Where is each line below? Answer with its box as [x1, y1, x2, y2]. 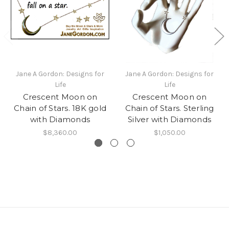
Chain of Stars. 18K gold [14, 103, 106, 113]
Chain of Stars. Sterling [125, 103, 214, 113]
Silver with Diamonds [128, 114, 211, 125]
